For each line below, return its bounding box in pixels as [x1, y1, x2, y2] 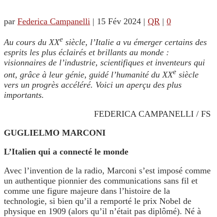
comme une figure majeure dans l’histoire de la [4, 186, 170, 196]
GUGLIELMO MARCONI [4, 128, 108, 138]
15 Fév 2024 [97, 16, 141, 27]
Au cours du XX [4, 37, 60, 47]
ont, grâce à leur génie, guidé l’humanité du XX [4, 70, 173, 80]
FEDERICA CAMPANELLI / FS [94, 109, 213, 119]
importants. [4, 90, 44, 100]
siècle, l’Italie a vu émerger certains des [63, 37, 207, 47]
